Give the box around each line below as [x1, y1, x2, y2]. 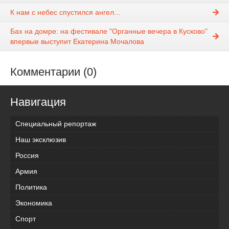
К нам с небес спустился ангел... [10, 8, 120, 17]
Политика [15, 182, 47, 191]
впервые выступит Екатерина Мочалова [10, 37, 144, 46]
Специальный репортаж [15, 119, 96, 128]
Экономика [15, 198, 52, 207]
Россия [15, 151, 39, 159]
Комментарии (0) [10, 65, 97, 79]
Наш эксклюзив [15, 135, 66, 144]
